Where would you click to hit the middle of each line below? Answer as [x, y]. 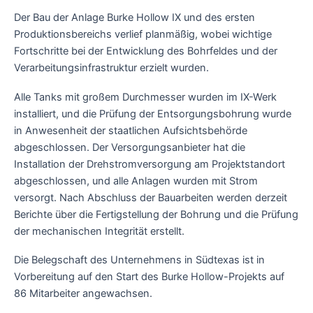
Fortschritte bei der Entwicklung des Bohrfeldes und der [146, 51]
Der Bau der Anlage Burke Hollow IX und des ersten [134, 18]
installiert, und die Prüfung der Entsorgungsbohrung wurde [153, 114]
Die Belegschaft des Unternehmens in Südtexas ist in [139, 260]
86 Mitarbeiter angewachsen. [83, 294]
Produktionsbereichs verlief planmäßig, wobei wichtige [143, 35]
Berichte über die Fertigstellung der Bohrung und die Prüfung [156, 214]
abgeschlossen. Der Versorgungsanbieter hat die [130, 147]
